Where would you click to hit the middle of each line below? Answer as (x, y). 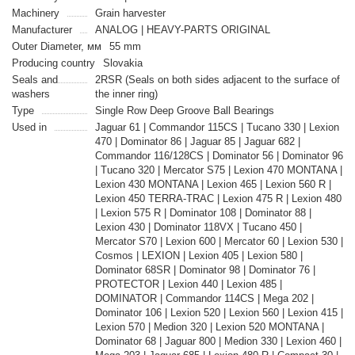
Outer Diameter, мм (57, 46)
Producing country (53, 63)
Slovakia (123, 63)
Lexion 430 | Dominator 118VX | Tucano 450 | (198, 227)
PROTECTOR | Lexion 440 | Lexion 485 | (188, 284)
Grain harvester (130, 13)
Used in (29, 127)
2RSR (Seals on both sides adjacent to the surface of (217, 80)
